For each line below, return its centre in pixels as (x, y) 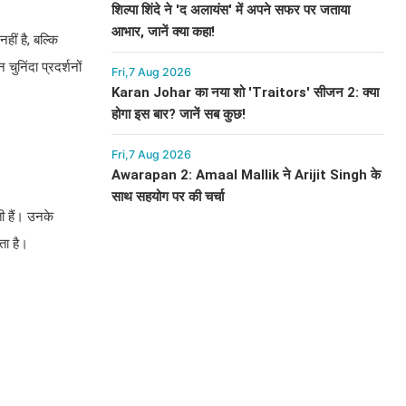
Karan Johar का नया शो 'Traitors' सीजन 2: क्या (245, 92)
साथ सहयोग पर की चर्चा (167, 197)
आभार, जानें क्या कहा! (163, 32)
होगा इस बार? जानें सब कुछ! (178, 114)
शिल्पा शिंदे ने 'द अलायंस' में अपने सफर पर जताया (230, 10)
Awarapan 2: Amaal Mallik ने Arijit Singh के (246, 175)
